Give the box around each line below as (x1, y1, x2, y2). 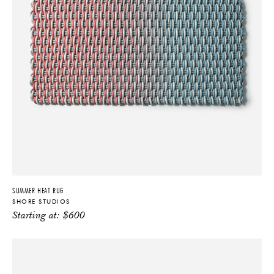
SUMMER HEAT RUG (12, 185, 64, 196)
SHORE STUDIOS (12, 198, 70, 205)
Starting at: (12, 210, 63, 221)
